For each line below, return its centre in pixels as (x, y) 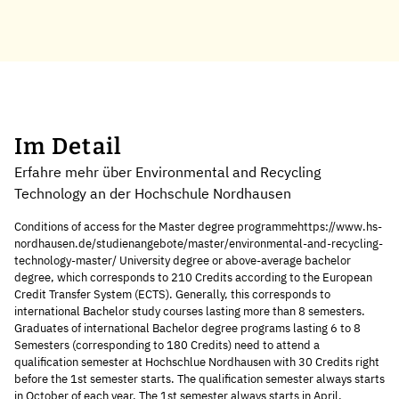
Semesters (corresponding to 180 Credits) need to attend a (167, 345)
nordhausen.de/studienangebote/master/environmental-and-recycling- (199, 243)
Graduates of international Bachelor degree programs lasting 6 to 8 (187, 328)
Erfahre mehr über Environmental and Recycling (167, 171)
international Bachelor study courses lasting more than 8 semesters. (190, 311)
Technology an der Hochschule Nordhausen (153, 193)
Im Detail (69, 146)
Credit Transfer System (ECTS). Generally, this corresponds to (172, 294)
